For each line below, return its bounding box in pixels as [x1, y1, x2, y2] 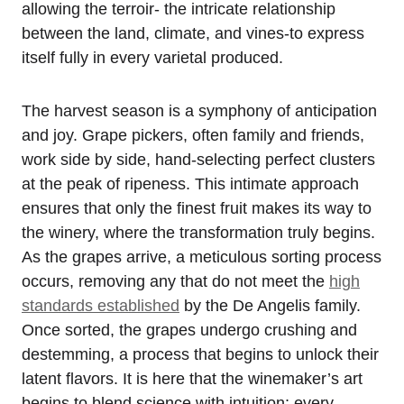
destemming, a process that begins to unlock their [22, 344, 379, 363]
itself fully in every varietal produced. [22, 48, 283, 67]
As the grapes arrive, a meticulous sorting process [22, 247, 381, 266]
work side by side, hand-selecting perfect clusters [22, 150, 375, 169]
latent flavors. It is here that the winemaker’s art [22, 369, 363, 388]
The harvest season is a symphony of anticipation [22, 101, 377, 120]
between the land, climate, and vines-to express [22, 23, 364, 42]
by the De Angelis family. [179, 296, 361, 315]
